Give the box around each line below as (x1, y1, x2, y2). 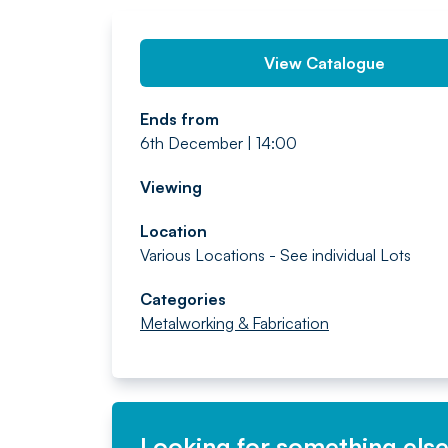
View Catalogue (264, 53, 386, 73)
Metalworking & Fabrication (140, 313, 329, 333)
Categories (140, 289, 226, 309)
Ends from (140, 109, 219, 129)
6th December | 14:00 (140, 133, 297, 153)
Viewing (140, 177, 202, 197)
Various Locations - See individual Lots (140, 245, 411, 265)
